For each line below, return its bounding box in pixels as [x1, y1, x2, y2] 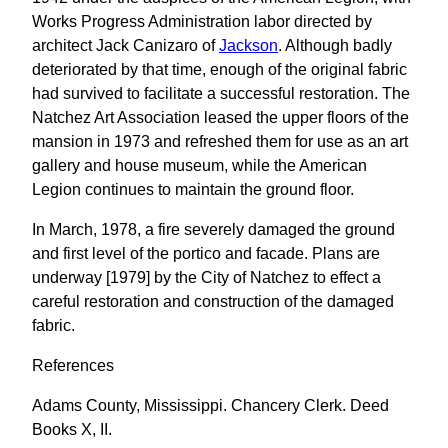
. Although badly [278, 37, 392, 54]
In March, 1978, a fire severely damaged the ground [32, 221, 395, 238]
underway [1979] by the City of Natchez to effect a [32, 269, 381, 286]
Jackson [219, 37, 278, 54]
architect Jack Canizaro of [32, 37, 219, 54]
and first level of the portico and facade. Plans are [32, 245, 380, 262]
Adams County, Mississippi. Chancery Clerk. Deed [32, 397, 389, 414]
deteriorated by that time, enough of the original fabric [32, 61, 407, 78]
